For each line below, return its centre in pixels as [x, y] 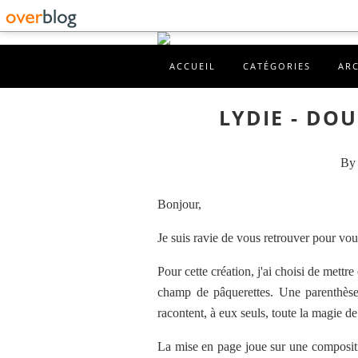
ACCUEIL [193, 66]
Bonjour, [179, 204]
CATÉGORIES [277, 66]
